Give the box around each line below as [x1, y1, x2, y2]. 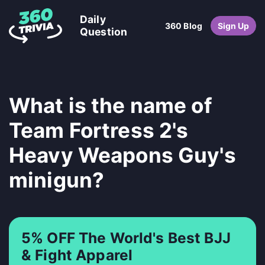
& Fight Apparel [21, 245, 133, 264]
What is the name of [9, 92, 212, 118]
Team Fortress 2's [9, 117, 189, 143]
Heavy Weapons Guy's [9, 142, 236, 167]
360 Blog [164, 20, 203, 31]
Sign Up [217, 20, 250, 31]
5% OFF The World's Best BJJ [21, 228, 231, 247]
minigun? [9, 167, 105, 192]
